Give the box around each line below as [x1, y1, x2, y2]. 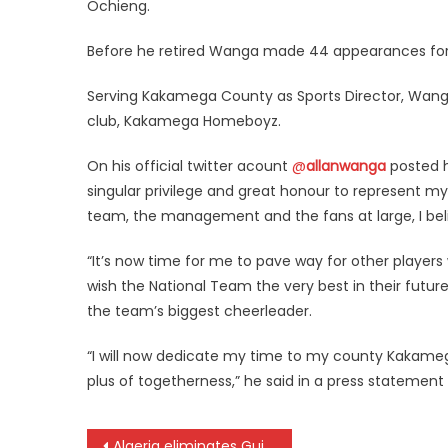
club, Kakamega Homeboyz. [87, 111, 281, 131]
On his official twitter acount [87, 156, 292, 176]
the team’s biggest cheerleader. [87, 301, 312, 321]
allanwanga [306, 156, 386, 176]
